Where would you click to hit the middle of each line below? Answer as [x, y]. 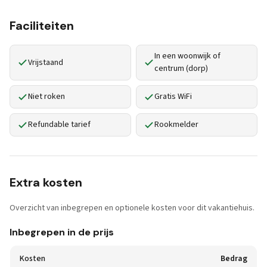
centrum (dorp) [181, 69]
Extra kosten [46, 182]
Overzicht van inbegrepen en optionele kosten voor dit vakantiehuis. [132, 208]
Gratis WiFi [173, 97]
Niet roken [46, 97]
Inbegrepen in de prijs [62, 232]
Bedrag [234, 259]
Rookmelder [176, 125]
